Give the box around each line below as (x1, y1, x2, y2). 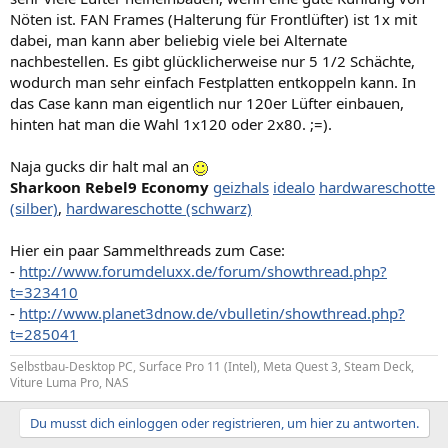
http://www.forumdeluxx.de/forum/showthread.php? (19, 261, 387, 281)
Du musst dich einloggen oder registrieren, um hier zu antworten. (29, 414, 419, 432)
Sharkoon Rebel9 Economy (10, 177, 209, 197)
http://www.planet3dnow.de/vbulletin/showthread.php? (19, 303, 405, 323)
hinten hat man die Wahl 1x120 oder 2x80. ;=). (10, 114, 332, 134)
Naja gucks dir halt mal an (10, 156, 193, 176)
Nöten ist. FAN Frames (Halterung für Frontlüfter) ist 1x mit (10, 9, 417, 29)
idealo (273, 177, 315, 197)
